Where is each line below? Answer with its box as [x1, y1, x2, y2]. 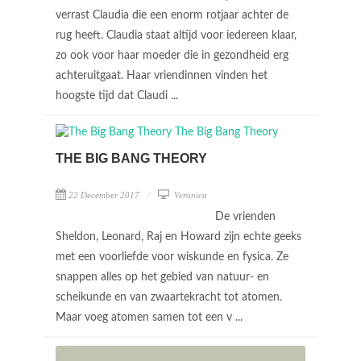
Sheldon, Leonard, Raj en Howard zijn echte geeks [56, 231, 301, 243]
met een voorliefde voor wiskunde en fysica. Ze [56, 251, 288, 263]
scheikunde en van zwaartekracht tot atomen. [56, 292, 282, 303]
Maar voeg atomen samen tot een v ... [56, 312, 246, 323]
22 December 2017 [68, 190, 139, 200]
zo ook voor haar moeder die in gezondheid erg [56, 49, 288, 61]
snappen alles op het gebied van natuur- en [56, 272, 269, 283]
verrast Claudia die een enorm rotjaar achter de [56, 9, 288, 21]
